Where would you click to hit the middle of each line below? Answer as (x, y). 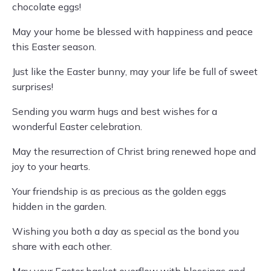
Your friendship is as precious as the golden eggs (119, 191)
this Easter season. (54, 47)
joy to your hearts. (51, 167)
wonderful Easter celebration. (77, 127)
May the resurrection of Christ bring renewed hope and (134, 152)
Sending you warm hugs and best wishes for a (115, 112)
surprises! (33, 87)
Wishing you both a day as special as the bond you (126, 231)
